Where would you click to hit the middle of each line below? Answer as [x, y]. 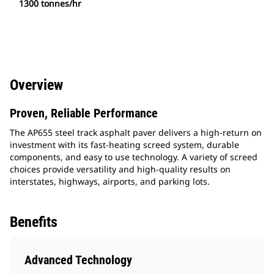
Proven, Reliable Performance [84, 113]
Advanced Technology [78, 260]
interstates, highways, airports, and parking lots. [110, 182]
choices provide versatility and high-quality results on [120, 169]
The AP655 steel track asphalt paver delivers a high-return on [136, 133]
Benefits [34, 222]
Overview [36, 85]
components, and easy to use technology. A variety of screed [134, 157]
